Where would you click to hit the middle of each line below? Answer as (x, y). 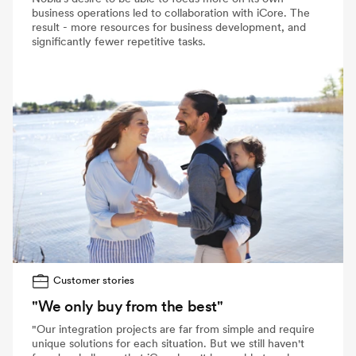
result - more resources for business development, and (169, 27)
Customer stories (94, 280)
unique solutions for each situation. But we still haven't (168, 343)
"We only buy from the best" (128, 306)
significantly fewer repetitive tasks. (119, 41)
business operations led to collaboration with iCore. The (171, 12)
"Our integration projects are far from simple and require (173, 329)
